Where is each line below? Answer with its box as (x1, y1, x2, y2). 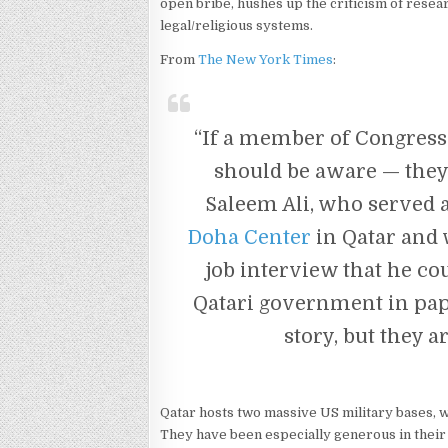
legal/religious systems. (160, 18, 314, 33)
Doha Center (188, 226, 312, 249)
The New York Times (198, 52, 334, 67)
